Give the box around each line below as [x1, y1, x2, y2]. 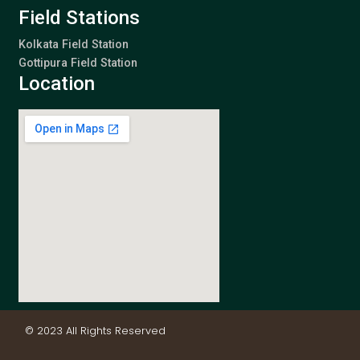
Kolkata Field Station [18, 37, 129, 51]
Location [18, 72, 95, 95]
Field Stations [18, 6, 140, 29]
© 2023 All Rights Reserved [24, 323, 166, 337]
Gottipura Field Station [18, 55, 137, 70]
